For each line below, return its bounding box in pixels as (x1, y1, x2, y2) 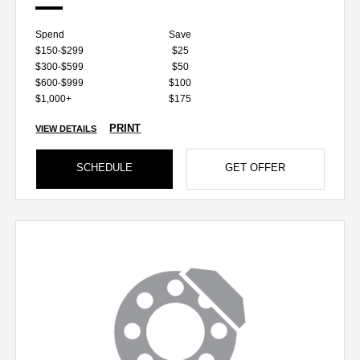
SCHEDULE (76, 161, 133, 174)
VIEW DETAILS (35, 123, 97, 133)
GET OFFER (225, 161, 286, 174)
